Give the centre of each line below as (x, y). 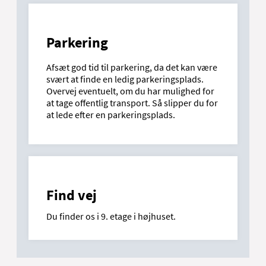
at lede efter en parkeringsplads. (111, 114)
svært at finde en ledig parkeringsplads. (125, 79)
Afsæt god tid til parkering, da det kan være (132, 67)
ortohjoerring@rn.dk (94, 19)
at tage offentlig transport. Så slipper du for (132, 102)
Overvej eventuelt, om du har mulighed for (130, 91)
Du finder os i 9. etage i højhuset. (111, 216)
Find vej (72, 195)
